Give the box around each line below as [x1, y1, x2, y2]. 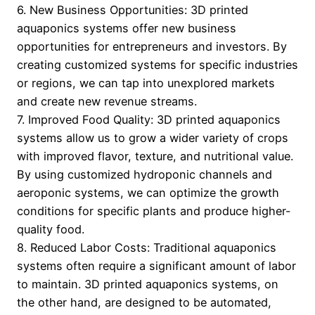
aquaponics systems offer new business [17, 21, 236, 36]
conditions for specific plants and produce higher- [17, 204, 291, 219]
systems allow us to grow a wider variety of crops [17, 131, 288, 146]
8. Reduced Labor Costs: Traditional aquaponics [17, 240, 276, 255]
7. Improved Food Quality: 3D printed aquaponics [17, 112, 281, 127]
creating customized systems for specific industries [17, 58, 298, 72]
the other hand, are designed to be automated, [17, 295, 271, 310]
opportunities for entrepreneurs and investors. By [17, 39, 287, 54]
